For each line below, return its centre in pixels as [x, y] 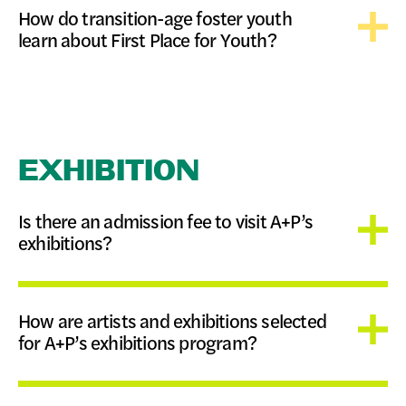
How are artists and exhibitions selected [173, 320]
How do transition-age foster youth [155, 18]
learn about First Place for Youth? [147, 39]
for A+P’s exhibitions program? [137, 342]
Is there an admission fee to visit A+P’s [166, 221]
